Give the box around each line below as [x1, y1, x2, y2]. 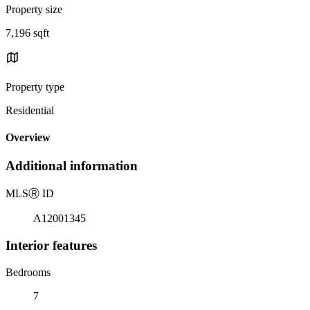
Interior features [6, 237, 97, 253]
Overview [6, 131, 51, 144]
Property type [6, 80, 64, 93]
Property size [6, 3, 62, 15]
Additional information [6, 158, 138, 174]
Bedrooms [6, 266, 51, 278]
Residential [6, 104, 54, 116]
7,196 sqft [6, 26, 49, 39]
